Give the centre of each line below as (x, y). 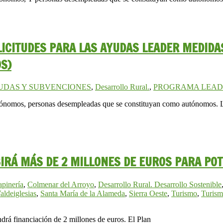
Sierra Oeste (148, 194)
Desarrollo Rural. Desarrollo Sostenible (160, 185)
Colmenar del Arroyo (61, 185)
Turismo (184, 194)
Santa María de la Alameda (83, 194)
